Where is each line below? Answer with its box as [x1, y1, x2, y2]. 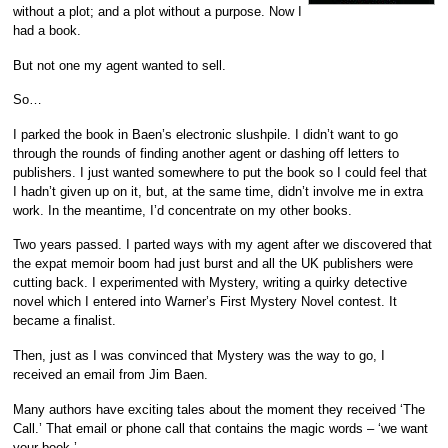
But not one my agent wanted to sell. [13, 57, 227, 73]
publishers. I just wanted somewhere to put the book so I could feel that [13, 164, 428, 180]
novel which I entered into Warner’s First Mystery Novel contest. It [13, 294, 398, 310]
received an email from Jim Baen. [13, 366, 209, 382]
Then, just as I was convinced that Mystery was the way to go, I [13, 347, 386, 363]
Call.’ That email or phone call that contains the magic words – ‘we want [13, 420, 429, 436]
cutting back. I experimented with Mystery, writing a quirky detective [13, 275, 408, 291]
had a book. [13, 23, 82, 39]
